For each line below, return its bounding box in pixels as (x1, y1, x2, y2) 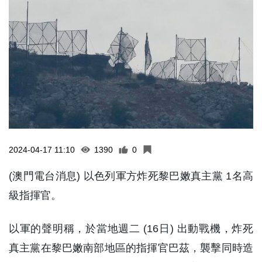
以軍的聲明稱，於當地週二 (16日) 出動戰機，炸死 (9, 222, 253, 235)
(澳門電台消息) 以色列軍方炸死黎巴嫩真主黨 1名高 (9, 170, 253, 182)
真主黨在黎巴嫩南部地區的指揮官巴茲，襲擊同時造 (9, 242, 253, 254)
